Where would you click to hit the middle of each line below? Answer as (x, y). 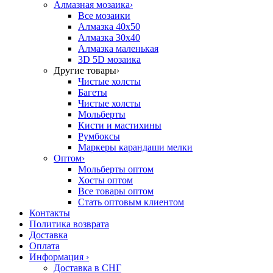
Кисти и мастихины (120, 125)
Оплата (44, 246)
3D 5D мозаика (109, 59)
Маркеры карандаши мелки (135, 147)
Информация (58, 257)
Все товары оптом (116, 191)
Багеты (93, 92)
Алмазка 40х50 (109, 27)
